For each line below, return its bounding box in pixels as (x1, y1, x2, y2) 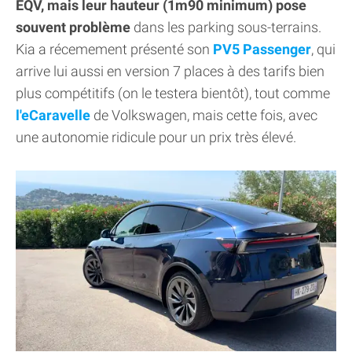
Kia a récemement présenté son (16, 41, 213, 58)
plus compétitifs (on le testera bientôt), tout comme (16, 85, 330, 102)
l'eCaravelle (16, 107, 90, 124)
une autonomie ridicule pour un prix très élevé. (16, 129, 296, 146)
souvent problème (16, 19, 130, 36)
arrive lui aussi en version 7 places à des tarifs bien (16, 63, 324, 80)
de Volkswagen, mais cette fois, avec (90, 107, 317, 124)
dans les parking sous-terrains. (130, 19, 321, 36)
